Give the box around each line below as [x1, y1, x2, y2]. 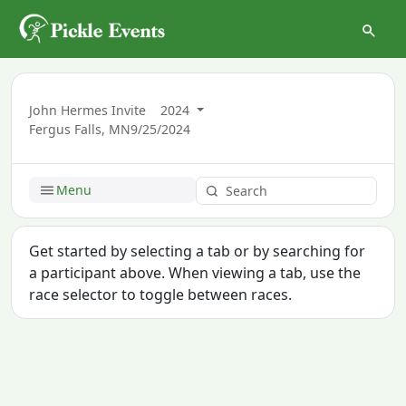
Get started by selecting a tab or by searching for [29, 240, 366, 261]
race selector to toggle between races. [29, 284, 293, 304]
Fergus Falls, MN [29, 120, 131, 138]
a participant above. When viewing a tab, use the [29, 262, 362, 283]
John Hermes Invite [29, 101, 147, 119]
